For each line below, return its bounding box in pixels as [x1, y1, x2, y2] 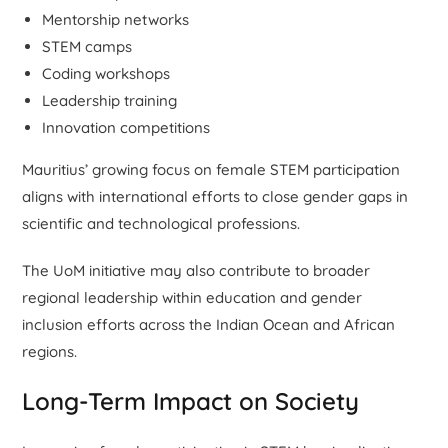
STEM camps [42, 36, 133, 56]
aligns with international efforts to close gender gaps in [22, 186, 409, 206]
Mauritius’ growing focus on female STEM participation [22, 159, 401, 179]
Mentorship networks [42, 9, 190, 29]
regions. [22, 341, 78, 361]
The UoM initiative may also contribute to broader [22, 260, 371, 280]
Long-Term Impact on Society [22, 385, 360, 416]
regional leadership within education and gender [22, 287, 363, 307]
